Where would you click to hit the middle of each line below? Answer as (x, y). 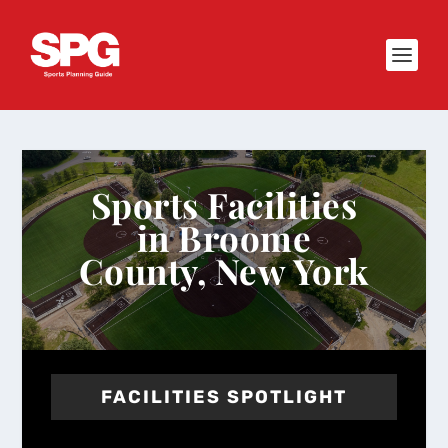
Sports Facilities (224, 205)
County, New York (223, 271)
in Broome (224, 238)
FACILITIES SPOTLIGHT (223, 397)
